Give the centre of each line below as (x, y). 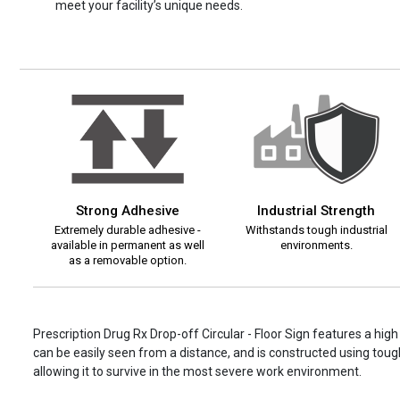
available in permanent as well (127, 246)
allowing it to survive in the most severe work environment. (197, 372)
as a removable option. (127, 261)
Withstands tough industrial (316, 230)
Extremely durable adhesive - (127, 230)
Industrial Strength (317, 211)
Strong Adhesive (127, 211)
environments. (316, 246)
